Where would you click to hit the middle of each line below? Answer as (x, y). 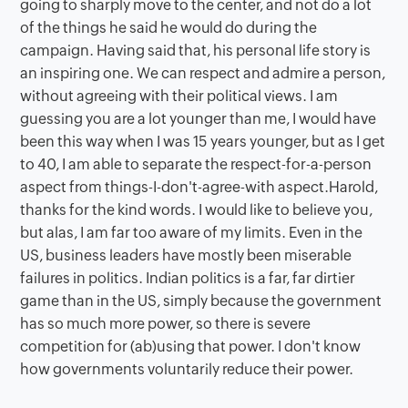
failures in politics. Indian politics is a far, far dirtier (188, 278)
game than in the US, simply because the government (201, 301)
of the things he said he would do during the (169, 27)
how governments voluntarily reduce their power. (187, 369)
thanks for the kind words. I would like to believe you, (197, 209)
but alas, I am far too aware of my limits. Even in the (192, 232)
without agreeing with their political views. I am (179, 96)
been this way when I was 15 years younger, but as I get (203, 141)
